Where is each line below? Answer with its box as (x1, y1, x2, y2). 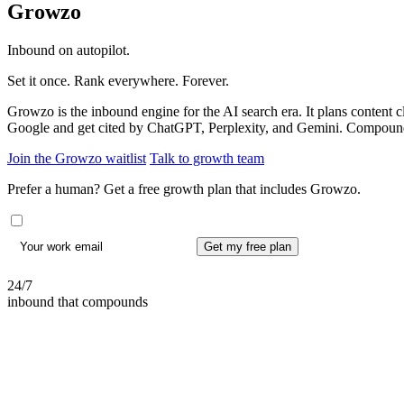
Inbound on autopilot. (7, 41, 130, 58)
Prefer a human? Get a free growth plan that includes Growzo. (7, 180, 361, 197)
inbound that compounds (7, 294, 148, 310)
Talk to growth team (150, 150, 264, 166)
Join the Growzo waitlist (7, 150, 146, 166)
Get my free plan (203, 240, 291, 253)
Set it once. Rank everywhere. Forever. (7, 72, 229, 88)
